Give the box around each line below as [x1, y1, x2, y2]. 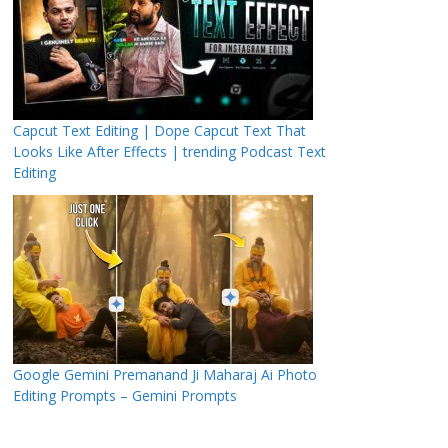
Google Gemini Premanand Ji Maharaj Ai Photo [13, 365, 317, 384]
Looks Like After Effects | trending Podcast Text [13, 142, 326, 161]
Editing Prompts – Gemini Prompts [13, 386, 237, 405]
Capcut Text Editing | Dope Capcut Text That [13, 121, 306, 140]
